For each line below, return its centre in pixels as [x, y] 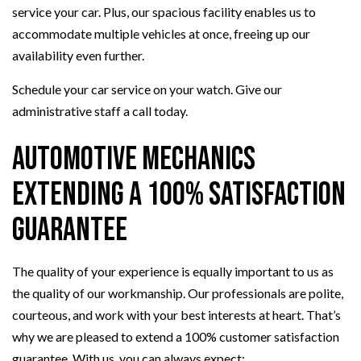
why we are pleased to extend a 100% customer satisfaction [176, 337]
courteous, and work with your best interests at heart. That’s [176, 315]
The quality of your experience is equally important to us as [173, 272]
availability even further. [78, 56]
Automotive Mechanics [134, 160]
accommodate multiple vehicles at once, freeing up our [161, 34]
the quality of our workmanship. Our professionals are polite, [178, 293]
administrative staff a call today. [100, 111]
